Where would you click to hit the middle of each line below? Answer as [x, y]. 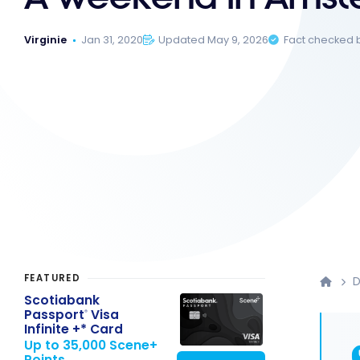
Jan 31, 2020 [112, 40]
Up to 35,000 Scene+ [91, 346]
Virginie [45, 40]
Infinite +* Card [74, 329]
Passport [54, 314]
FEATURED [53, 278]
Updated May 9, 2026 [214, 40]
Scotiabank [62, 300]
